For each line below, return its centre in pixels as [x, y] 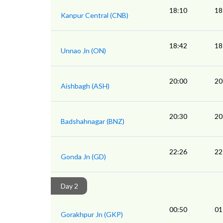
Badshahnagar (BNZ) [93, 121]
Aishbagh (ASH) [85, 86]
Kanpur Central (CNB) [95, 15]
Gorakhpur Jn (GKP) [92, 215]
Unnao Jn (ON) [83, 51]
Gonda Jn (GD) [83, 157]
